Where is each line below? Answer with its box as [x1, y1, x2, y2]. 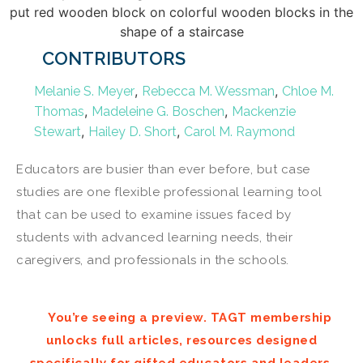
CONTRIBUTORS [42, 48, 186, 70]
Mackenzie [232, 104, 296, 120]
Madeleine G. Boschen [92, 104, 224, 120]
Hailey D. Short [88, 124, 177, 140]
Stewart [34, 124, 81, 140]
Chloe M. [282, 83, 334, 100]
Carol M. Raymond [184, 124, 295, 140]
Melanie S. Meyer [34, 83, 135, 100]
